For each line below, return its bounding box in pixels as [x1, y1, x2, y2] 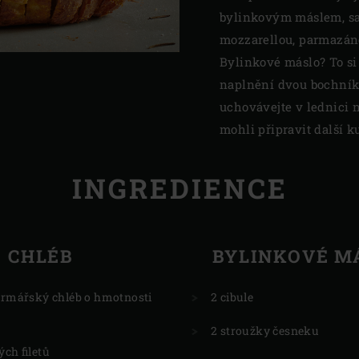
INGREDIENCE [71, 170, 288, 207]
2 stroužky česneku [211, 322, 320, 338]
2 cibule [211, 288, 254, 305]
